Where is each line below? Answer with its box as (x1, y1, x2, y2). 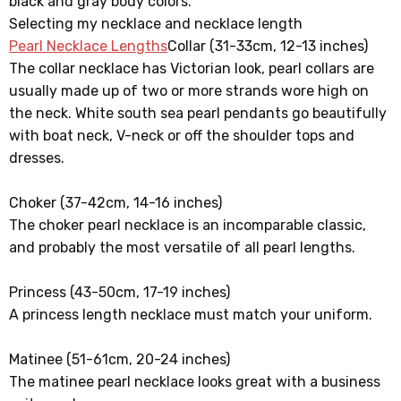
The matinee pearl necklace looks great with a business (9, 372, 381, 390)
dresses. (9, 149, 65, 166)
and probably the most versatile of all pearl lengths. (9, 238, 356, 256)
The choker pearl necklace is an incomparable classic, (9, 216, 367, 234)
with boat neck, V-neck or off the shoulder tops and (9, 126, 355, 144)
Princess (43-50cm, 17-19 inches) (9, 283, 231, 301)
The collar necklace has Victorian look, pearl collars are (9, 59, 375, 77)
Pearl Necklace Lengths (9, 37, 168, 55)
